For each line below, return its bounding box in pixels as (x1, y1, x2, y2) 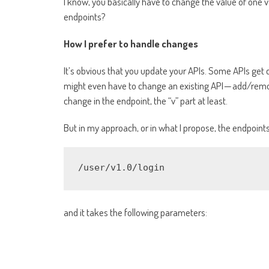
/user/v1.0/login (78, 162, 165, 174)
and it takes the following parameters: (64, 206, 207, 219)
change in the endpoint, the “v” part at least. (64, 94, 228, 107)
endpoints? (64, 10, 106, 23)
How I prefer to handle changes (64, 37, 198, 50)
